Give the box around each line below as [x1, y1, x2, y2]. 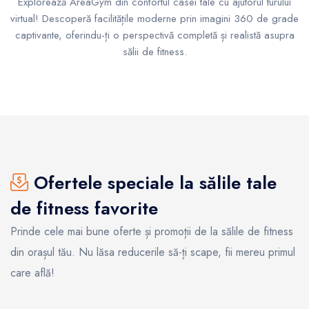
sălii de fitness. [122, 43, 187, 59]
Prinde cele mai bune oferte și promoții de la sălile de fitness [10, 223, 293, 239]
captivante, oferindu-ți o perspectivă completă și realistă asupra [14, 27, 295, 43]
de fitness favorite [10, 195, 158, 221]
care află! [10, 264, 54, 281]
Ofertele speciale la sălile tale [28, 169, 277, 196]
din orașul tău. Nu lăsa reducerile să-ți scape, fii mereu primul [10, 243, 295, 260]
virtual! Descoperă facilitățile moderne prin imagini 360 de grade [10, 10, 299, 26]
